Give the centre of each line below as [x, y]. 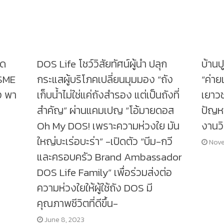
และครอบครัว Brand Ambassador [110, 157]
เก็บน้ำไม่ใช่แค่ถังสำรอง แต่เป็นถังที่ [108, 95]
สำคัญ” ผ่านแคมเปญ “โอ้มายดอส [106, 110]
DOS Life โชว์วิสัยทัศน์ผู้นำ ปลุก [102, 64]
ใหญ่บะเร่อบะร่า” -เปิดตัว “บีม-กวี [105, 141]
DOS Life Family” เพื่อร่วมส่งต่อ [105, 172]
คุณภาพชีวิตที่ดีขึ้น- [78, 203]
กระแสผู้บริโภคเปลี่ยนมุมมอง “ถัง [105, 79]
